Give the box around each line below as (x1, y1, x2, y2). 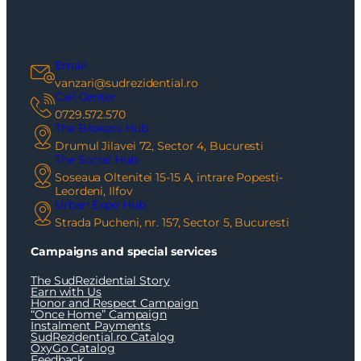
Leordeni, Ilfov (55, 183, 133, 198)
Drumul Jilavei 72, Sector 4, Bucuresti (55, 138, 264, 153)
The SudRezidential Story (31, 272, 170, 288)
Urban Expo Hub (55, 197, 146, 212)
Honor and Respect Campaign (31, 295, 199, 310)
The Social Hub (55, 151, 138, 167)
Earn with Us (31, 284, 102, 299)
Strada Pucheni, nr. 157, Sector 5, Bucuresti (55, 214, 289, 230)
